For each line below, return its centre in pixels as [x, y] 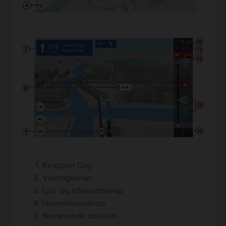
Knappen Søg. [68, 165]
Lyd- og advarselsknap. [84, 190]
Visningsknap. [68, 178]
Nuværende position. [81, 215]
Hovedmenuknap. [75, 203]
